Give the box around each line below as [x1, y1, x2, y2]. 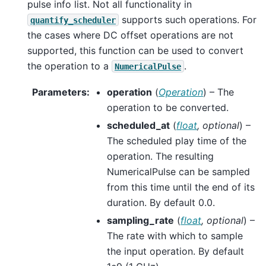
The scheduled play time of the [107, 135, 246, 147]
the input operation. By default [107, 245, 244, 258]
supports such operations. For [119, 13, 256, 26]
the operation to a [27, 59, 112, 72]
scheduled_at [107, 119, 170, 132]
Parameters [32, 86, 87, 99]
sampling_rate [107, 214, 174, 227]
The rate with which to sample [107, 230, 243, 242]
